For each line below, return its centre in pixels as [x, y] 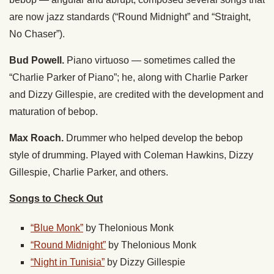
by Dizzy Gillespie [146, 262]
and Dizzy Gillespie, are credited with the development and [136, 95]
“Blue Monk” [57, 228]
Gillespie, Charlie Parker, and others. [89, 172]
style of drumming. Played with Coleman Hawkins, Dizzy [131, 155]
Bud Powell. [37, 61]
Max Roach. [36, 138]
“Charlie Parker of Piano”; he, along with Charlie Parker [128, 78]
